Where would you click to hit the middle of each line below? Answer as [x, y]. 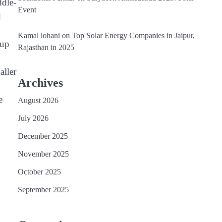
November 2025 [43, 154]
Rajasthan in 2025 [46, 47]
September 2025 [43, 190]
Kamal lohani [39, 35]
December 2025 [43, 136]
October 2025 [39, 172]
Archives [40, 83]
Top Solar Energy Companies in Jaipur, [133, 35]
